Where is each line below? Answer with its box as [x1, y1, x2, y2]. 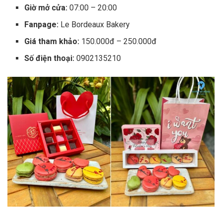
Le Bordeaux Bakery [58, 20, 130, 30]
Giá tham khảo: [24, 37, 80, 47]
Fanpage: [24, 20, 59, 30]
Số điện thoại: [24, 54, 75, 63]
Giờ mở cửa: [24, 3, 68, 13]
